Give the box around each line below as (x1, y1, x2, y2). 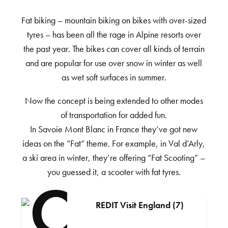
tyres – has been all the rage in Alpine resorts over (26, 30, 201, 41)
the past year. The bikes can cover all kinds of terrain (23, 44, 205, 55)
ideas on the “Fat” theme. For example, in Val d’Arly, (22, 138, 206, 150)
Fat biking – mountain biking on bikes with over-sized (21, 15, 207, 26)
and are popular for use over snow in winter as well (25, 58, 203, 69)
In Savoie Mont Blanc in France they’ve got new (30, 124, 198, 135)
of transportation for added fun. (61, 110, 167, 121)
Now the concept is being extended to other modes (24, 96, 203, 107)
